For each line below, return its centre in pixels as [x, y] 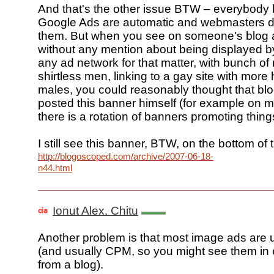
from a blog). [71, 265]
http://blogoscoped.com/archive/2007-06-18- [126, 157]
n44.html [55, 168]
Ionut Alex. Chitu [95, 211]
